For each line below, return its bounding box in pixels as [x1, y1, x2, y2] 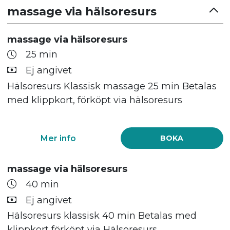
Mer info [40, 133, 76, 144]
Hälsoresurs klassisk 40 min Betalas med [7, 210, 197, 222]
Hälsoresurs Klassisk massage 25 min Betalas [7, 80, 217, 92]
